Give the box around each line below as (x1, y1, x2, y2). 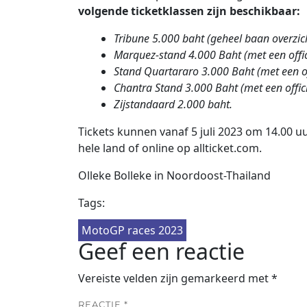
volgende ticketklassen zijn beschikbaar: (78, 3, 300, 19)
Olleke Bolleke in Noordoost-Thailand (78, 168, 273, 184)
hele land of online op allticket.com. (78, 140, 262, 156)
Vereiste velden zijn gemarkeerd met (78, 271, 271, 286)
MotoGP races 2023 (82, 223, 183, 238)
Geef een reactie (78, 236, 245, 267)
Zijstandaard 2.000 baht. (114, 97, 232, 112)
